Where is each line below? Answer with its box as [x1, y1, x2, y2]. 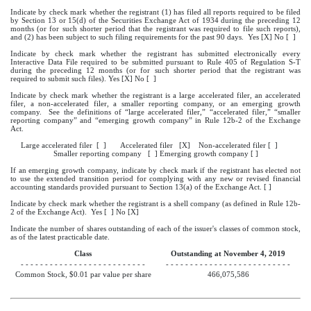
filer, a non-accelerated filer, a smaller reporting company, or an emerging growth [10, 100, 301, 108]
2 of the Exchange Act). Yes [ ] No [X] [10, 208, 139, 217]
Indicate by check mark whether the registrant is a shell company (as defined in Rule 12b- [10, 200, 301, 208]
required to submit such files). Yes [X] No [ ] [10, 75, 156, 83]
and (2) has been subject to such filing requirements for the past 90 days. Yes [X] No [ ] [10, 33, 296, 42]
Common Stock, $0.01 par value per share [15, 271, 151, 279]
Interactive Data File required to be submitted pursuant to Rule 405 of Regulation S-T [10, 58, 301, 67]
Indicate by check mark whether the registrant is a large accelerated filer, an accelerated [10, 92, 301, 100]
